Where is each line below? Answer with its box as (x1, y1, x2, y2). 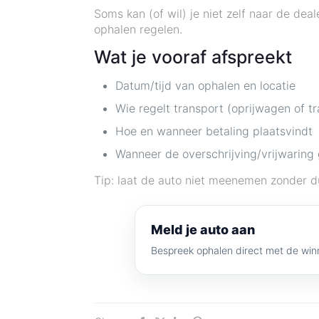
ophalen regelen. (94, 22, 183, 37)
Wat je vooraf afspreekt (94, 46, 293, 68)
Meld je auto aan (150, 222, 255, 238)
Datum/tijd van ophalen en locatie (115, 78, 296, 93)
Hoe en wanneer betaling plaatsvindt (115, 124, 313, 139)
